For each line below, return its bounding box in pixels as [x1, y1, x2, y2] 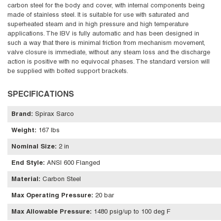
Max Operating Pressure [11, 193, 91, 199]
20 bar [95, 193, 114, 199]
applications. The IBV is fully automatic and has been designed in [7, 31, 199, 37]
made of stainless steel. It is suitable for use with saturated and [7, 12, 189, 19]
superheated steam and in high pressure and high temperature [7, 22, 188, 28]
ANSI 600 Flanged [47, 160, 100, 167]
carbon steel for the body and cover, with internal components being [7, 3, 205, 9]
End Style [11, 160, 43, 167]
